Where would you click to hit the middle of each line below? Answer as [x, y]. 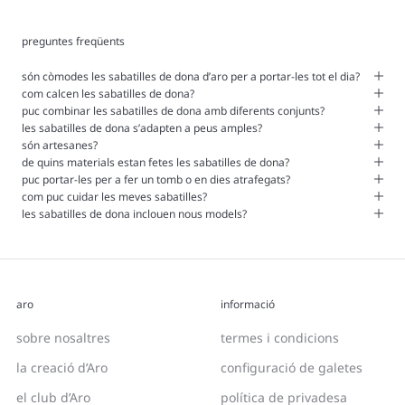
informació [248, 304]
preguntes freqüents [73, 41]
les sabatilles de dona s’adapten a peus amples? [142, 127]
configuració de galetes [292, 367]
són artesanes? [60, 145]
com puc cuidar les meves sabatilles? [114, 196]
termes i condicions [280, 337]
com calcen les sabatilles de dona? [108, 93]
